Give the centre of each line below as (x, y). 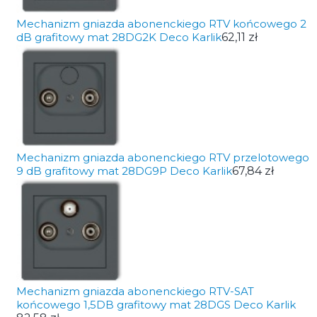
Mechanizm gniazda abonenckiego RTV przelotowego (162, 157)
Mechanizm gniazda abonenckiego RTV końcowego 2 (161, 24)
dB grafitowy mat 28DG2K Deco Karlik (119, 37)
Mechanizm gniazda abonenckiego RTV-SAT (135, 291)
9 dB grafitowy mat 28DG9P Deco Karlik (124, 171)
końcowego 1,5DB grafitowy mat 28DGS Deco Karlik (156, 305)
